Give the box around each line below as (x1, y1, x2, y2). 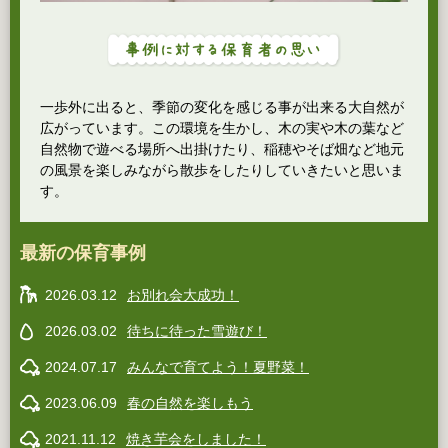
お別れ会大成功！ (127, 287, 239, 304)
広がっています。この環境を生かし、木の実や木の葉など (40, 120, 404, 137)
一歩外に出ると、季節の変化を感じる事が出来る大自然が (40, 99, 404, 116)
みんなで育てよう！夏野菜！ (127, 359, 309, 376)
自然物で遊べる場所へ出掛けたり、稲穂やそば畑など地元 (40, 141, 404, 158)
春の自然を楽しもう (127, 395, 253, 412)
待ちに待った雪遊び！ (127, 323, 267, 340)
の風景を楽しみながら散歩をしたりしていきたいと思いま (40, 162, 404, 179)
